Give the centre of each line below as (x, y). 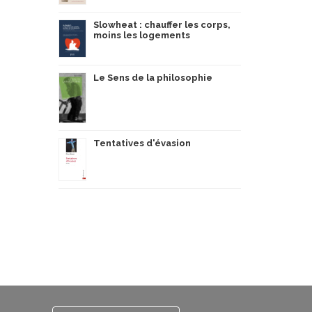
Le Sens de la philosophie (153, 78)
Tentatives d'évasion (142, 143)
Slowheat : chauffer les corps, (162, 25)
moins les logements (141, 35)
